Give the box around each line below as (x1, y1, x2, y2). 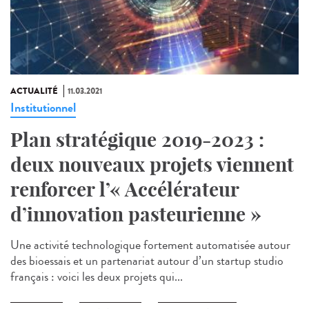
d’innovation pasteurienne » (10, 201, 261, 226)
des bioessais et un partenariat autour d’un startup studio (10, 251, 283, 270)
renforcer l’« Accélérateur (10, 177, 239, 201)
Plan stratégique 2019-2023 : (10, 127, 264, 152)
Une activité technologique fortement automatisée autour (10, 235, 290, 254)
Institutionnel (10, 98, 76, 117)
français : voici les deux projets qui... (10, 267, 183, 286)
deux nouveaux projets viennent (10, 152, 294, 177)
